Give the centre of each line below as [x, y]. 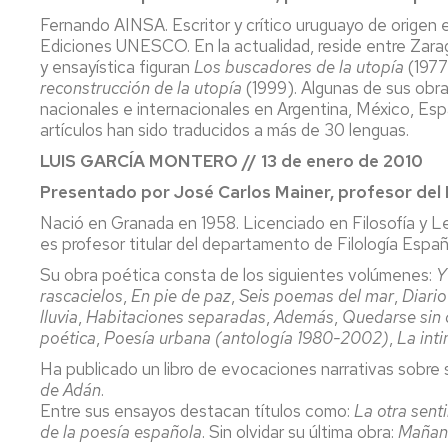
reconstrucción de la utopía [141, 87]
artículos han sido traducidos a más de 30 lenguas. [224, 129]
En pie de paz [181, 295]
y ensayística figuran [117, 66]
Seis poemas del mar [316, 295]
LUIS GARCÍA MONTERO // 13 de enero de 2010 [231, 160]
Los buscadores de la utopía [299, 66]
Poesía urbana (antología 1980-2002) [246, 337]
